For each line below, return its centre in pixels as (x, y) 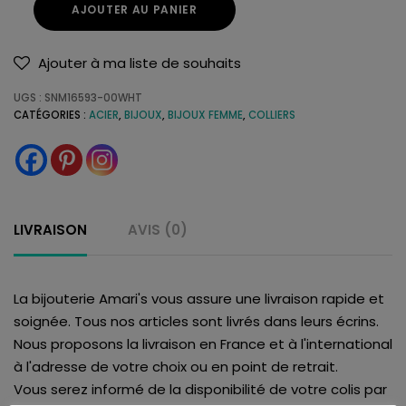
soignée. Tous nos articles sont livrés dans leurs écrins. (196, 321)
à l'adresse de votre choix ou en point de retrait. (176, 366)
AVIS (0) (158, 229)
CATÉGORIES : (51, 115)
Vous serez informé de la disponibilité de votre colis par (200, 389)
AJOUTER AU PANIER (135, 10)
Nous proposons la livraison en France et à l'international (203, 343)
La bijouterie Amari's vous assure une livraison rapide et (199, 298)
